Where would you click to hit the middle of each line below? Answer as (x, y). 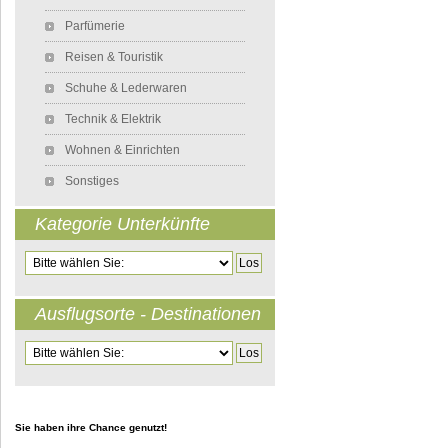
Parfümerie (95, 25)
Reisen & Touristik (114, 56)
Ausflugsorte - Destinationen (148, 313)
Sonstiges (92, 180)
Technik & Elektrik (113, 118)
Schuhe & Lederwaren (126, 87)
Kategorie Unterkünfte (122, 223)
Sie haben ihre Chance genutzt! (91, 428)
